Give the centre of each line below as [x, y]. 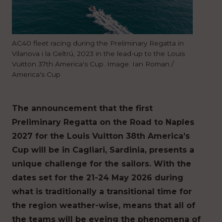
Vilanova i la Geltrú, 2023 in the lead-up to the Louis [98, 54]
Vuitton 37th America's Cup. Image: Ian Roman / [93, 64]
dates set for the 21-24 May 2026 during [98, 178]
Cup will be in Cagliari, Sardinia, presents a [103, 150]
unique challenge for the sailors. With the [102, 164]
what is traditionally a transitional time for [102, 192]
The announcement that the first [82, 109]
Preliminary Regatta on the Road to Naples [103, 122]
